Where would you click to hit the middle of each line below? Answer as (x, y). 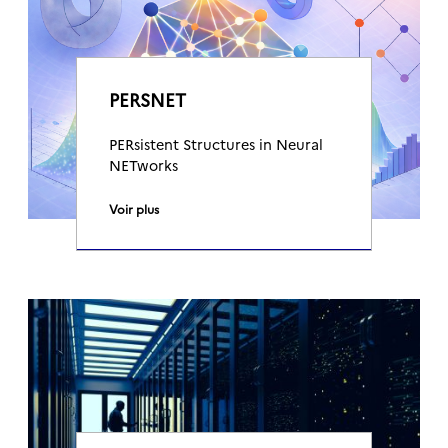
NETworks (143, 165)
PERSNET (147, 99)
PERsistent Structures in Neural (216, 144)
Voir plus (134, 208)
